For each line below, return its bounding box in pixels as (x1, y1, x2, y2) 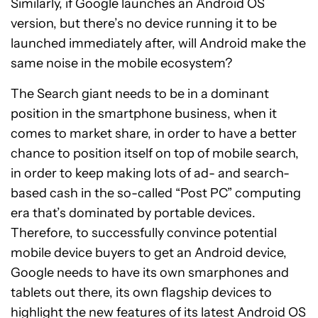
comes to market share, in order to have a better (11, 126, 297, 142)
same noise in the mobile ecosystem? (11, 55, 232, 72)
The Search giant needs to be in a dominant (11, 86, 269, 102)
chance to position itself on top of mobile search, (11, 146, 299, 162)
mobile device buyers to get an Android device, (11, 245, 287, 261)
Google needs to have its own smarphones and (11, 265, 289, 281)
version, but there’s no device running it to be (11, 16, 277, 32)
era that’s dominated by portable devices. (11, 205, 256, 221)
